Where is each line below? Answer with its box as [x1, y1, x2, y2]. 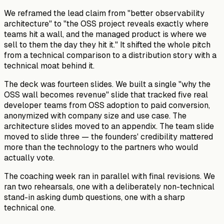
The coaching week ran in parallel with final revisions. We [4, 170, 215, 181]
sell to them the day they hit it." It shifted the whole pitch [4, 39, 210, 50]
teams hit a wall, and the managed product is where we [4, 28, 206, 39]
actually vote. [4, 152, 54, 163]
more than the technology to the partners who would [4, 141, 198, 152]
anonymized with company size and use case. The [4, 110, 186, 121]
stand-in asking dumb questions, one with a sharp [4, 191, 185, 202]
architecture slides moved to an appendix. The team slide [4, 120, 214, 131]
